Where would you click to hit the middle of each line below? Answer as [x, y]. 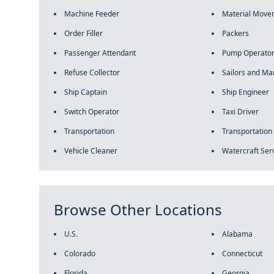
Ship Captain [86, 92]
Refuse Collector [92, 72]
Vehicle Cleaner [91, 151]
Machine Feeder [92, 14]
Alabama [237, 234]
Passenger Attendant [100, 53]
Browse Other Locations [138, 209]
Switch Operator [92, 112]
